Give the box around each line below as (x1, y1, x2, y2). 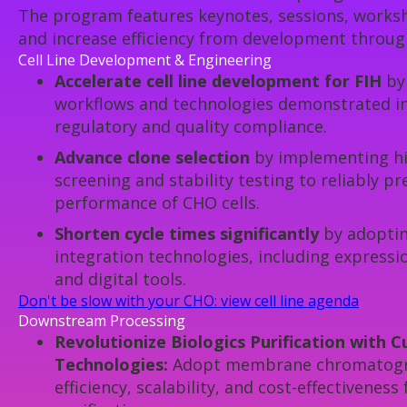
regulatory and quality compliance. (55, 115, 327, 138)
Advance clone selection (55, 146, 250, 169)
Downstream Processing (18, 311, 185, 332)
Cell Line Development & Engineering (18, 50, 272, 71)
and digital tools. (55, 268, 186, 291)
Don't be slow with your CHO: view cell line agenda (18, 291, 359, 312)
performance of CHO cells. (55, 192, 260, 214)
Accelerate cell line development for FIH (55, 70, 382, 93)
